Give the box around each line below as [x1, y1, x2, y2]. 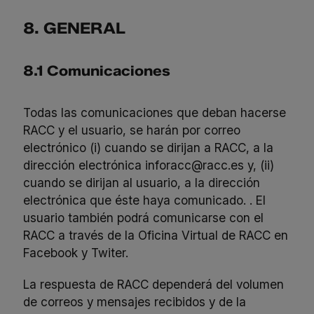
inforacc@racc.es [145, 157, 245, 172]
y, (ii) [244, 157, 275, 172]
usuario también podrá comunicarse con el [23, 210, 264, 225]
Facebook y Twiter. [23, 245, 129, 260]
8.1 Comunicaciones [23, 62, 171, 80]
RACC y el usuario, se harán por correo [23, 122, 241, 137]
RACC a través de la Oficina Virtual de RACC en [23, 227, 289, 243]
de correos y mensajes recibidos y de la [23, 294, 247, 309]
